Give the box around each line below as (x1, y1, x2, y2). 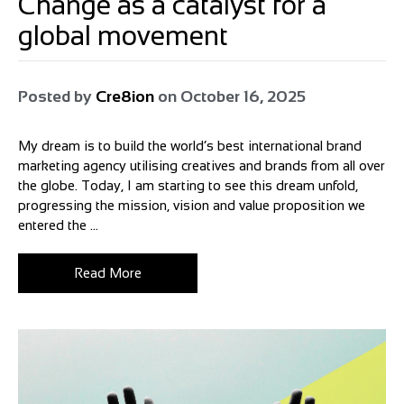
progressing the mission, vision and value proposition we (18, 197, 365, 214)
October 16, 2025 (180, 87, 306, 106)
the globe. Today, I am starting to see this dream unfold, (18, 178, 358, 194)
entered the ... (18, 217, 98, 234)
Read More (74, 265, 142, 281)
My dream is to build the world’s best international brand (18, 138, 362, 154)
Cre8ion (96, 87, 154, 106)
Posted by (18, 87, 96, 106)
